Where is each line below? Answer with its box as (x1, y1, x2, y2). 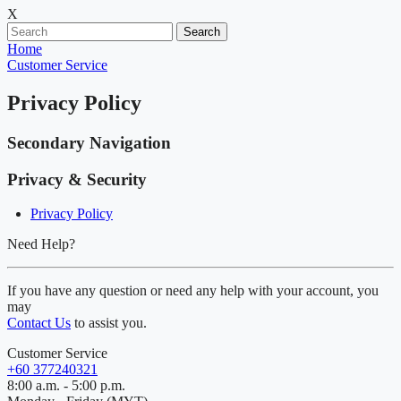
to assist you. (71, 315, 147, 331)
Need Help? (7, 236, 75, 252)
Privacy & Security (7, 169, 147, 189)
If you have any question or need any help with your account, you (7, 283, 379, 299)
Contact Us (7, 315, 71, 331)
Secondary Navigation (7, 132, 171, 152)
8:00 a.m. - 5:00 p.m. (7, 378, 125, 394)
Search (183, 25, 220, 38)
